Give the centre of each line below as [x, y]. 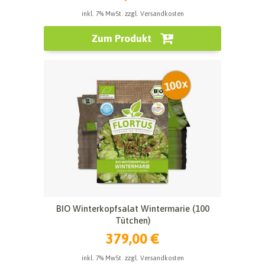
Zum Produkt [122, 38]
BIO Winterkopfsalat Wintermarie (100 [132, 208]
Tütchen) [132, 220]
